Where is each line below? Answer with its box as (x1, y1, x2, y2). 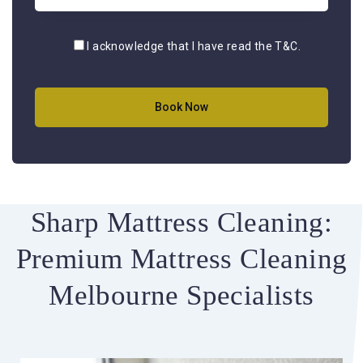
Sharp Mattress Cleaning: (30, 207, 333, 238)
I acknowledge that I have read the (87, 40, 275, 53)
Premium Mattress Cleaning (15, 243, 348, 275)
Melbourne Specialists (49, 280, 314, 311)
